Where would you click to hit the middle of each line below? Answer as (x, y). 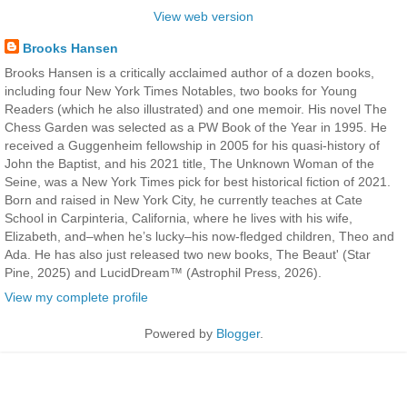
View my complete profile (76, 297)
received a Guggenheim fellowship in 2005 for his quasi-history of (192, 145)
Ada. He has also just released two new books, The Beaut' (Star (188, 254)
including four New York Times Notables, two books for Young (181, 90)
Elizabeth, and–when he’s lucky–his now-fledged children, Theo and (199, 236)
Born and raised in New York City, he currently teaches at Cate (184, 199)
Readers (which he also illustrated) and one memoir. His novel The (196, 109)
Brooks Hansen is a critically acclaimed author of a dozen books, (189, 72)
